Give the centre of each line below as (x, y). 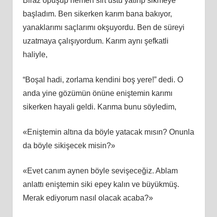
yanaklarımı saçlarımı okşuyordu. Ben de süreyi (103, 27)
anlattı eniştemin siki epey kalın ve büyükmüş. (101, 184)
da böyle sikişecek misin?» (69, 145)
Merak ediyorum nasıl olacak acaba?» (88, 198)
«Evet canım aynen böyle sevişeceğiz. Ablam (100, 170)
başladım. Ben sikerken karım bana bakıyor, (97, 14)
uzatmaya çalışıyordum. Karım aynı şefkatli (95, 41)
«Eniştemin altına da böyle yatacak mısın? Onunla (108, 132)
